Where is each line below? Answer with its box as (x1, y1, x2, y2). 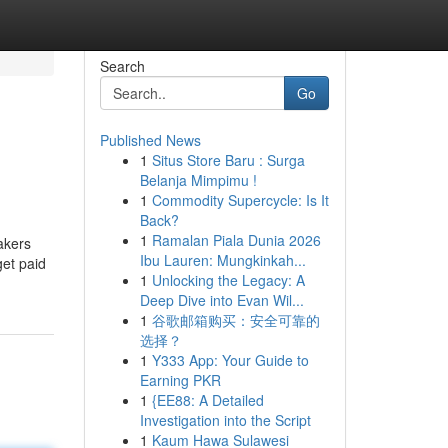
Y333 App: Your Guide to (151, 350, 309, 370)
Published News (99, 130, 201, 150)
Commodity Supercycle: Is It (151, 190, 329, 210)
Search (99, 56, 145, 76)
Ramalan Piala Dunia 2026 (151, 230, 321, 250)
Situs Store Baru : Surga (151, 150, 305, 170)
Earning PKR (139, 370, 221, 390)
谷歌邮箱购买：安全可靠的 (151, 310, 320, 330)
